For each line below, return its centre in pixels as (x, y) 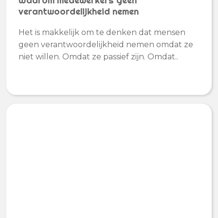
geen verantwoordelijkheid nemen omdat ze (106, 44)
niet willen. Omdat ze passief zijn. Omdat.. (99, 56)
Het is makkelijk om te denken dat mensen (102, 32)
